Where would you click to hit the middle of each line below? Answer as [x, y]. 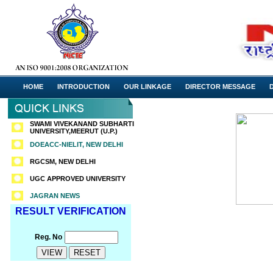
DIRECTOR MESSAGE [220, 87]
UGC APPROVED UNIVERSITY [78, 179]
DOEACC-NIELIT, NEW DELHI [76, 144]
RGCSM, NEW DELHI [63, 161]
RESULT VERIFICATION [71, 211]
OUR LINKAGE [147, 87]
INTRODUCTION [83, 87]
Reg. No [48, 237]
